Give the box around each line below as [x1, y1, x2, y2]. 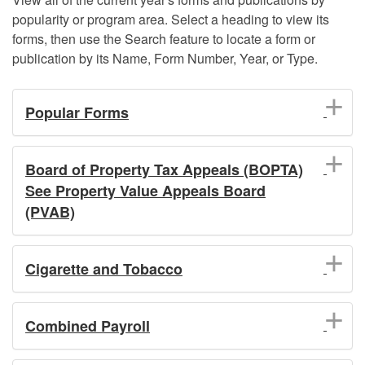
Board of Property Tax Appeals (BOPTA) [25, 158, 303, 180]
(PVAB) [25, 200, 75, 222]
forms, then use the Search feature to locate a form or [12, 29, 315, 48]
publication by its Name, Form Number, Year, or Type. [12, 48, 318, 68]
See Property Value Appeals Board [25, 179, 266, 201]
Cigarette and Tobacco [25, 257, 182, 279]
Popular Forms [25, 101, 129, 123]
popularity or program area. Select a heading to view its [12, 9, 329, 29]
